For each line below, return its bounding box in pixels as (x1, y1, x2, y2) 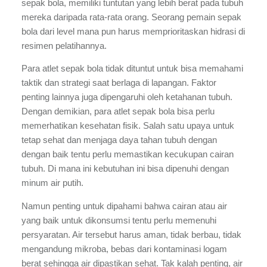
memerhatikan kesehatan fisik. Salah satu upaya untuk (21, 121, 234, 131)
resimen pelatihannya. (21, 41, 107, 51)
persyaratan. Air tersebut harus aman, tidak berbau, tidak (21, 229, 241, 240)
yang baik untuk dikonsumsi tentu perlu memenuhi (21, 215, 216, 225)
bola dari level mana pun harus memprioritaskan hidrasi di (21, 26, 245, 36)
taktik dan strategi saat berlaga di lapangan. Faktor (21, 78, 216, 88)
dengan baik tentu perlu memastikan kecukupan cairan (21, 150, 234, 160)
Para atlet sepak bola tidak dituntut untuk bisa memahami (21, 64, 243, 74)
